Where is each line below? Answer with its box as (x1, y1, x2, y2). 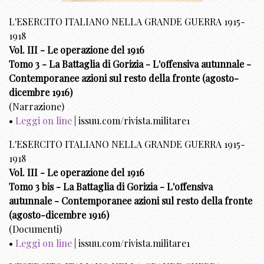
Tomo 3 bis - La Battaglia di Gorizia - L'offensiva (9, 180, 213, 193)
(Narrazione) (9, 100, 64, 113)
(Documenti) (9, 223, 62, 236)
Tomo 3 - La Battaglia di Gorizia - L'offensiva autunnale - (9, 58, 251, 71)
